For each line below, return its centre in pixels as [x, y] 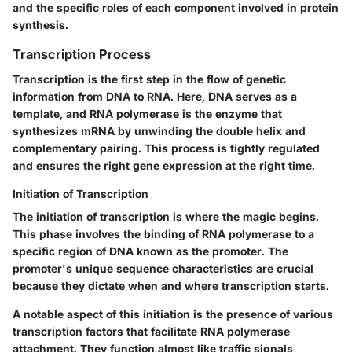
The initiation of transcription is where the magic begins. [166, 216]
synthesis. [40, 24]
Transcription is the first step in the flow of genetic [149, 79]
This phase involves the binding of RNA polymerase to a [163, 233]
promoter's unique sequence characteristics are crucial [163, 268]
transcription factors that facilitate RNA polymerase [151, 331]
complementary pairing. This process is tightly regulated [166, 148]
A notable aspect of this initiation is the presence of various [173, 313]
